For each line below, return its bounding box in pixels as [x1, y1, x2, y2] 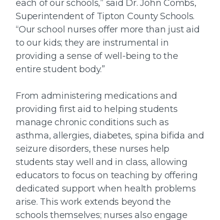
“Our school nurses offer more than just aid [16, 24, 200, 35]
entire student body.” [16, 64, 105, 75]
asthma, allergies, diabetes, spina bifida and [16, 130, 204, 141]
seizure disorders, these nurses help [16, 143, 169, 155]
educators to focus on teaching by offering [16, 170, 198, 181]
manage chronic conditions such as [16, 117, 169, 128]
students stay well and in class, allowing [16, 157, 188, 168]
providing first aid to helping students [16, 104, 178, 115]
